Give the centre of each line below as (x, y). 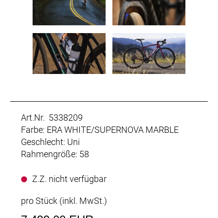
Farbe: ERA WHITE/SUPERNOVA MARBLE (100, 130)
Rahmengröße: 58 (55, 154)
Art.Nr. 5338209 (52, 118)
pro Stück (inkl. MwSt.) (64, 201)
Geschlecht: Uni (50, 142)
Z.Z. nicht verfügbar (69, 179)
